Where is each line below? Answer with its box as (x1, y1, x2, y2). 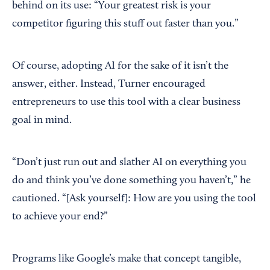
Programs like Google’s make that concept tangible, (12, 254, 241, 265)
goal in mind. (12, 115, 72, 127)
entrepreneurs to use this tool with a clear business (12, 97, 240, 108)
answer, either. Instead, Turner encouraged (12, 79, 206, 90)
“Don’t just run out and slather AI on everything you (12, 157, 246, 169)
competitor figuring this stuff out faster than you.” (12, 19, 239, 30)
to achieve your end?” (12, 212, 108, 223)
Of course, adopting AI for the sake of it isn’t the (12, 61, 228, 72)
